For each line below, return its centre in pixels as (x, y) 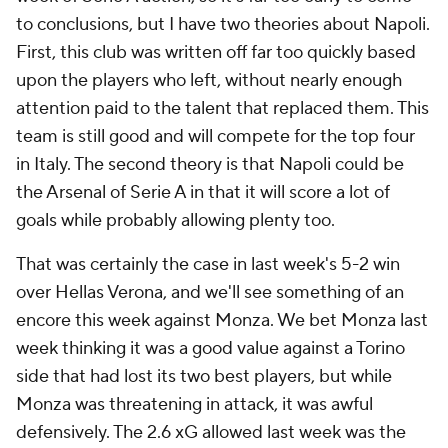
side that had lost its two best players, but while (204, 377)
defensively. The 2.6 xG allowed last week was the (211, 433)
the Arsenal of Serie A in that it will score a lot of (203, 193)
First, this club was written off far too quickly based (216, 53)
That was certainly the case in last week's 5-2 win (208, 265)
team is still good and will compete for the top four (215, 137)
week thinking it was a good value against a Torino (210, 349)
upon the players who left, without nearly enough (209, 81)
